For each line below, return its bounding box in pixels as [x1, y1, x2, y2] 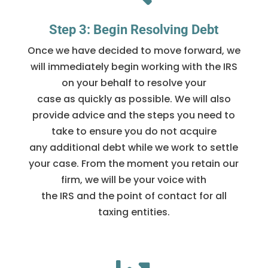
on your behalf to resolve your [61, 76, 206, 90]
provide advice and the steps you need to [32, 108, 236, 123]
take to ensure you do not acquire [51, 124, 217, 139]
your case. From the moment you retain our [29, 157, 239, 171]
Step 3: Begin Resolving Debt [49, 22, 219, 38]
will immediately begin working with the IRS [30, 60, 237, 74]
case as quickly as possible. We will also [36, 92, 231, 106]
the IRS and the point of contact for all [41, 189, 227, 203]
